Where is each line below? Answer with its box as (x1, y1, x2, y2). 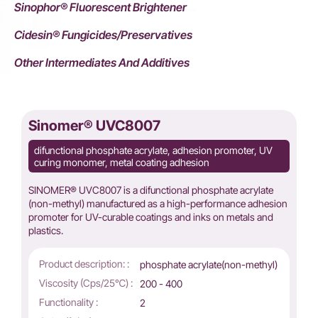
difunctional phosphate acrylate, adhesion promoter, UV (34, 144, 273, 157)
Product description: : (39, 258, 129, 270)
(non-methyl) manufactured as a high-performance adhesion (28, 197, 287, 210)
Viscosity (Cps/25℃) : (39, 277, 133, 290)
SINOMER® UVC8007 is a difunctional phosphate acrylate (28, 184, 273, 197)
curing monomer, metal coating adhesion (34, 156, 209, 169)
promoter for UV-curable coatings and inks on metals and (28, 211, 273, 224)
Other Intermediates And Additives (14, 55, 190, 70)
